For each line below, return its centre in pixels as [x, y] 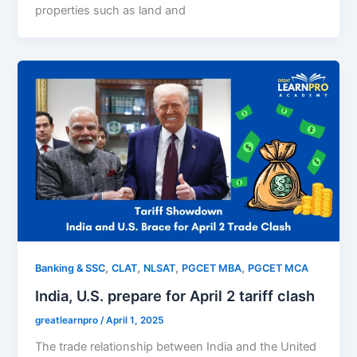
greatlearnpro [68, 321]
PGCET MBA [212, 269]
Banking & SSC [71, 269]
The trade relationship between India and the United [176, 346]
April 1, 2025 [135, 321]
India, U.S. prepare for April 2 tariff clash [175, 296]
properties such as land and [111, 10]
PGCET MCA [279, 269]
